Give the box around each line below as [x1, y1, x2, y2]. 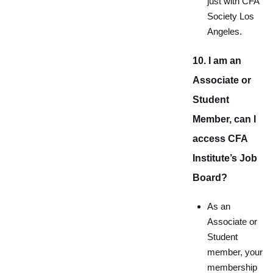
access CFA [193, 133, 247, 144]
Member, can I [193, 114, 256, 124]
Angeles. [207, 27, 242, 37]
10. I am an [193, 55, 241, 66]
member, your [207, 247, 263, 257]
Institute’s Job [193, 153, 257, 163]
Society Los [207, 12, 254, 21]
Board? [193, 172, 227, 183]
